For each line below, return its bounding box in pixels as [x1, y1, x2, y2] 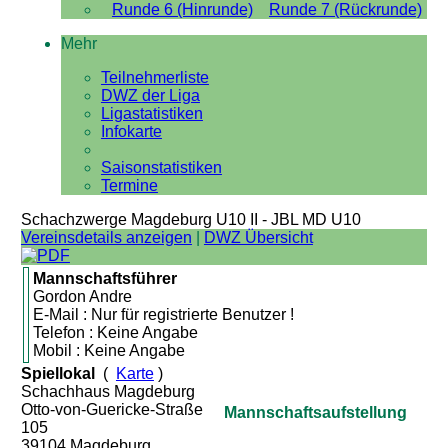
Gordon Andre [32, 288, 132, 305]
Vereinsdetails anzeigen [20, 229, 192, 246]
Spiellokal [20, 365, 95, 382]
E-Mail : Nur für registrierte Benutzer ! [32, 306, 294, 323]
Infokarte [100, 123, 162, 140]
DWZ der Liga [100, 87, 200, 104]
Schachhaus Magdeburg [20, 383, 195, 400]
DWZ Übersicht [203, 229, 313, 246]
